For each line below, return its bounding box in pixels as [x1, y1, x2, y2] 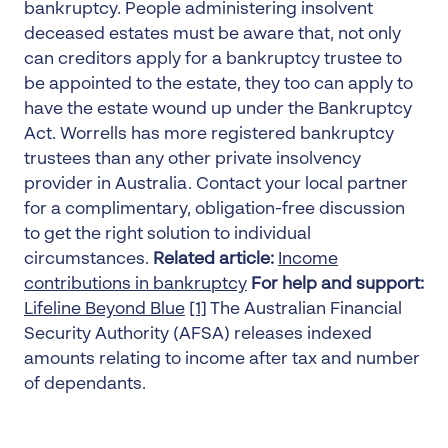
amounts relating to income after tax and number [24, 351, 420, 368]
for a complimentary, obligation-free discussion [24, 201, 405, 218]
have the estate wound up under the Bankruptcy [24, 101, 412, 118]
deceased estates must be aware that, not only [24, 26, 401, 43]
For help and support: [251, 276, 424, 293]
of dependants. [24, 376, 146, 393]
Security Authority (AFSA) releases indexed [24, 326, 372, 343]
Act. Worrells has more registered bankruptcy [24, 126, 394, 143]
